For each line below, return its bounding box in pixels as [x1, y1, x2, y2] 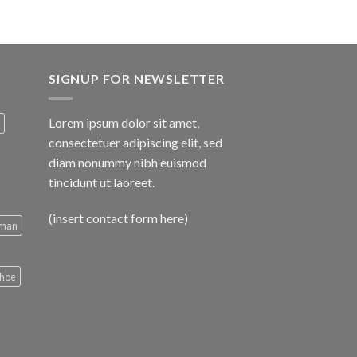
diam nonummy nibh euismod [49, 154, 206, 170]
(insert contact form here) [49, 210, 188, 226]
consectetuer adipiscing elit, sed [49, 134, 222, 150]
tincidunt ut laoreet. [49, 174, 155, 190]
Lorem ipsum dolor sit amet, [49, 114, 199, 130]
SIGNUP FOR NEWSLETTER [49, 71, 225, 87]
